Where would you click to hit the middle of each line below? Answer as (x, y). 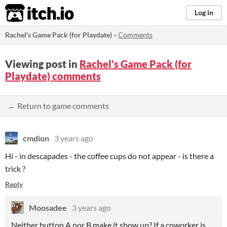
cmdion (36, 138)
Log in (204, 12)
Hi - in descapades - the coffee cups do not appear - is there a (109, 156)
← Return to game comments (58, 106)
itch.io (27, 13)
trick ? (15, 168)
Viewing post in (42, 64)
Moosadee (48, 207)
